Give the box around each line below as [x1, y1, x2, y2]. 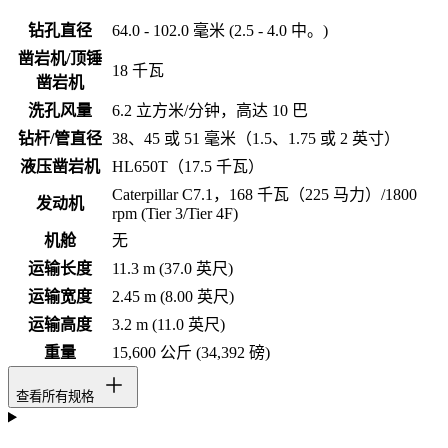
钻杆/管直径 [17, 130, 102, 148]
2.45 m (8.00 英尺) [112, 288, 234, 306]
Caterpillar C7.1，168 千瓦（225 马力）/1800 [112, 186, 417, 204]
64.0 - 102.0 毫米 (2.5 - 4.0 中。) [112, 22, 328, 40]
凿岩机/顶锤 [17, 50, 102, 68]
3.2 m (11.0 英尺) [112, 316, 225, 334]
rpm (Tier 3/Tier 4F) [112, 205, 238, 223]
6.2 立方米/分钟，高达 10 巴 [112, 102, 308, 120]
